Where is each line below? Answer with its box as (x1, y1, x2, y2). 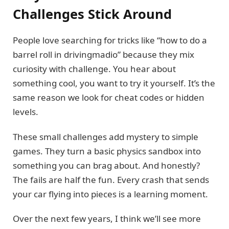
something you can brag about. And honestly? (13, 159, 200, 171)
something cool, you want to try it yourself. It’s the (13, 77, 215, 89)
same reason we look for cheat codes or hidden (13, 91, 204, 104)
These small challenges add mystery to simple (13, 130, 198, 143)
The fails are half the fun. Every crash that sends (13, 173, 209, 186)
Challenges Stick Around (13, 5, 172, 23)
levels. (13, 106, 38, 118)
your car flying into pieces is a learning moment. (13, 188, 208, 200)
